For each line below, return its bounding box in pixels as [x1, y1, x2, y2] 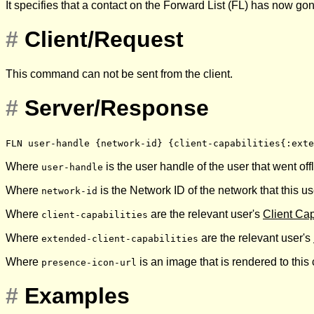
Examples [25, 282, 130, 308]
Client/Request [25, 27, 184, 53]
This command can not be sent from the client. [6, 67, 233, 80]
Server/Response [25, 95, 209, 121]
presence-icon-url [41, 257, 137, 268]
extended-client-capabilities [41, 233, 198, 244]
